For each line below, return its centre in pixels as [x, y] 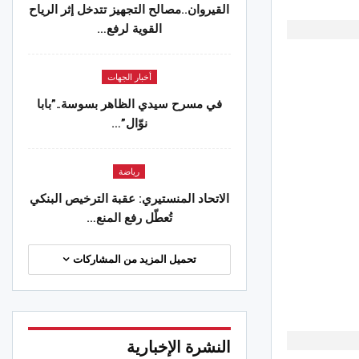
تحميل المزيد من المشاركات [133, 259]
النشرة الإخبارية [178, 347]
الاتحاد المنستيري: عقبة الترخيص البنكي [129, 198]
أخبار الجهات [129, 77]
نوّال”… [129, 123]
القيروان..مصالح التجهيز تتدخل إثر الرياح [129, 9]
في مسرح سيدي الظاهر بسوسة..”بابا [129, 104]
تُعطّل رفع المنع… [129, 218]
